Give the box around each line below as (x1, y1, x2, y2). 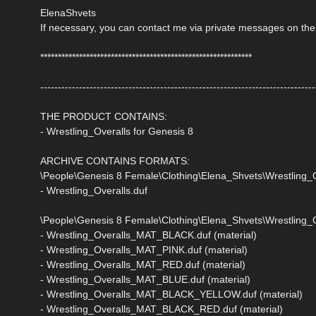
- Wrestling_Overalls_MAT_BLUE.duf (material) (40, 273, 250, 285)
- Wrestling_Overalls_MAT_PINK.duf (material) (40, 243, 248, 255)
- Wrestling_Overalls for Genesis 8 (40, 125, 193, 137)
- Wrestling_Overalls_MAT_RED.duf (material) (40, 258, 245, 270)
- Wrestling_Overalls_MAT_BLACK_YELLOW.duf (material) (40, 288, 303, 300)
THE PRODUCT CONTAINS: (40, 110, 167, 122)
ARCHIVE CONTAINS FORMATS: (40, 154, 190, 166)
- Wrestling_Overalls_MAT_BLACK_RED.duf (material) (40, 303, 283, 315)
